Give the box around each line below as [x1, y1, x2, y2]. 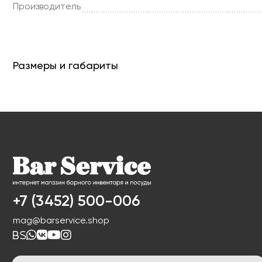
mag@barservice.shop [13, 216, 109, 226]
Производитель [13, 2, 81, 12]
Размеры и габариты [13, 61, 118, 71]
